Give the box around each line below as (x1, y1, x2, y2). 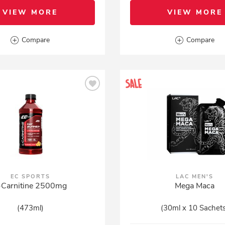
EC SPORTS (10, 173, 50, 180)
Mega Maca (175, 180, 215, 191)
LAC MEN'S (176, 173, 214, 180)
